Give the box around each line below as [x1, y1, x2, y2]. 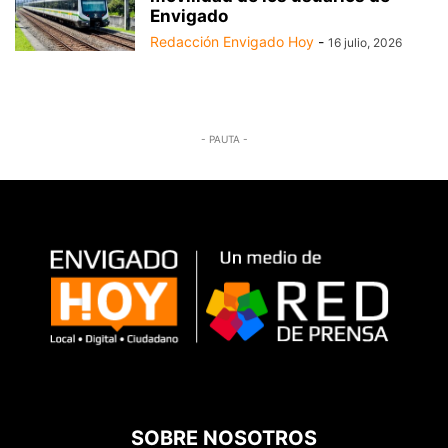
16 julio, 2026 [328, 35, 402, 50]
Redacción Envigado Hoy [150, 33, 314, 50]
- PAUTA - [200, 133, 248, 145]
